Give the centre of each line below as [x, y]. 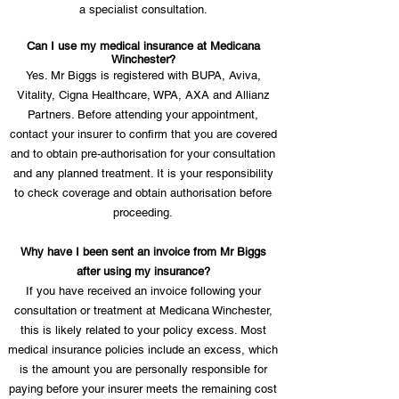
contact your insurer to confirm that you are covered [143, 134]
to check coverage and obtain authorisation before [143, 193]
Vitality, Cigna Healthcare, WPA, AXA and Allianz [143, 95]
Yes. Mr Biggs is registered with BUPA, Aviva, [143, 75]
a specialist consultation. [143, 9]
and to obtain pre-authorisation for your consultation [143, 154]
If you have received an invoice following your [143, 291]
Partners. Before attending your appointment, [143, 114]
